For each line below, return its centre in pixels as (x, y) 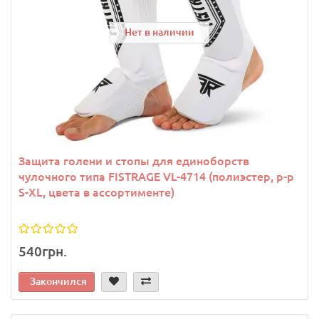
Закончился (58, 281)
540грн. (43, 251)
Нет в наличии (159, 32)
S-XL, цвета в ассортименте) (96, 192)
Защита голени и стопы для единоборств (134, 161)
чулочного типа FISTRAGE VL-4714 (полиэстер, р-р (156, 176)
